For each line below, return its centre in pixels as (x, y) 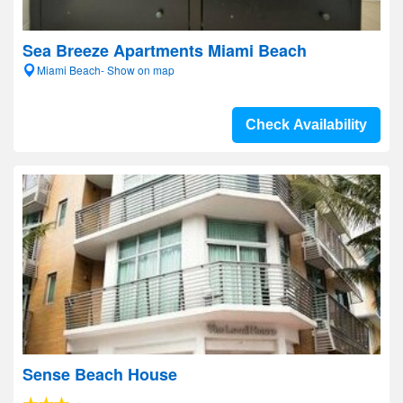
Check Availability (306, 125)
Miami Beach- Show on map (106, 70)
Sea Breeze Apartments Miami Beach (165, 50)
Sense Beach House (100, 374)
